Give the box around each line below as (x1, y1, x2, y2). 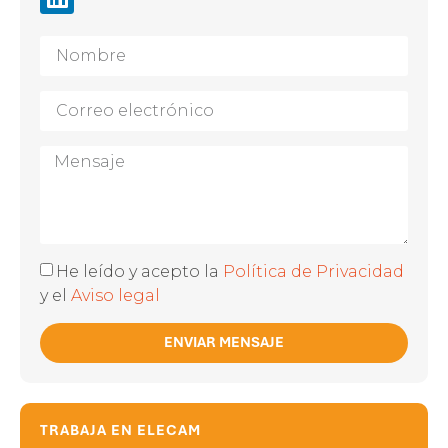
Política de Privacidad (223, 261, 404, 281)
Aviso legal (71, 285, 160, 305)
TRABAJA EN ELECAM (40, 420, 201, 439)
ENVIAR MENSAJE (164, 333, 284, 352)
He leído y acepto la (56, 261, 223, 281)
